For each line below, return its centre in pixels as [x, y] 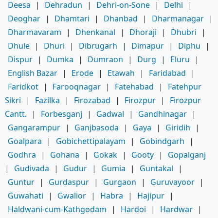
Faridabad [167, 73]
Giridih [178, 127]
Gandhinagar [163, 114]
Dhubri [184, 32]
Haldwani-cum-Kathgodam [57, 209]
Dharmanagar [178, 18]
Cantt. [16, 114]
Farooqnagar [77, 86]
